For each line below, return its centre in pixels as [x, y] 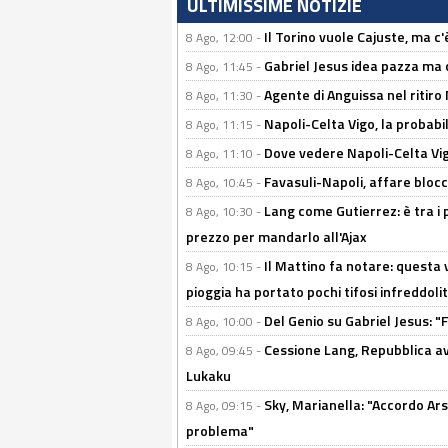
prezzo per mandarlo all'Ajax [276, 237]
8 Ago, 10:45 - [225, 183]
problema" [220, 431]
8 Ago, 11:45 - [225, 67]
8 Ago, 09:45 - [225, 351]
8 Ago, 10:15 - [225, 267]
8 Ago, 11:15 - [225, 125]
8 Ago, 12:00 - [225, 38]
